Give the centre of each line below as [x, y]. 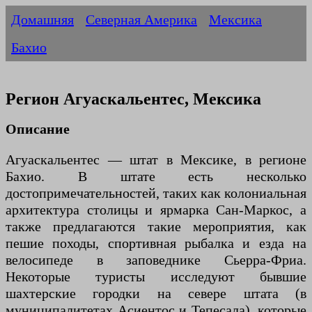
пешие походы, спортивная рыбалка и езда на [156, 243]
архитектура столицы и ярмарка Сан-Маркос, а [156, 209]
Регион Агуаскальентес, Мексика [133, 99]
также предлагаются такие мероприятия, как [156, 226]
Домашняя [42, 19]
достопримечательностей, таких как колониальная [156, 193]
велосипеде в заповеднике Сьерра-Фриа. [156, 259]
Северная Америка [141, 19]
